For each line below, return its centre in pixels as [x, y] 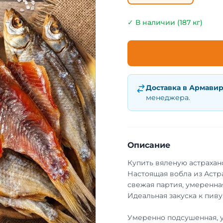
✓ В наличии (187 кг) [165, 22]
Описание [149, 145]
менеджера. [168, 98]
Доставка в [167, 88]
